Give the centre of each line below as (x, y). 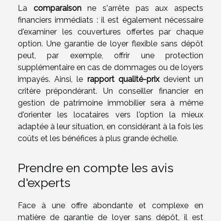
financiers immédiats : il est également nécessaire (110, 20)
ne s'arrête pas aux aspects (142, 8)
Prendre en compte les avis (96, 167)
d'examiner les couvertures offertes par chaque (110, 32)
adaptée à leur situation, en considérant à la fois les (110, 127)
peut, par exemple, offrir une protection (110, 56)
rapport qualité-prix (123, 79)
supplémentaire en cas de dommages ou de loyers (110, 68)
